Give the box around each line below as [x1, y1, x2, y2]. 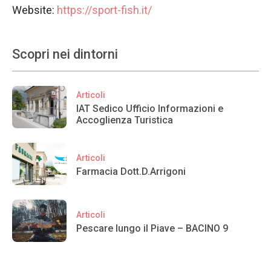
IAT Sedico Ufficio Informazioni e [76, 103, 223, 115]
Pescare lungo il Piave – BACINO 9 [76, 222, 228, 234]
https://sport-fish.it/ [57, 4, 152, 17]
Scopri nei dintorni [12, 47, 118, 62]
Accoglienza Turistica [76, 114, 173, 126]
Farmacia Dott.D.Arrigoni [76, 165, 186, 177]
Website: [12, 4, 57, 17]
